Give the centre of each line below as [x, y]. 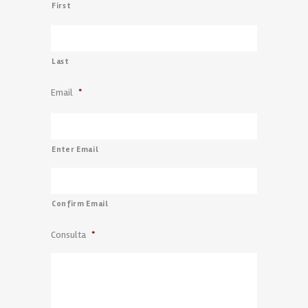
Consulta [68, 234]
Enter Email [75, 149]
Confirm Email [80, 203]
